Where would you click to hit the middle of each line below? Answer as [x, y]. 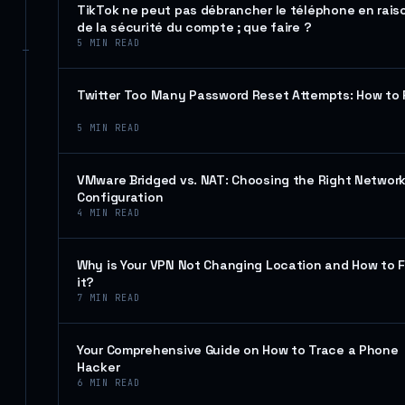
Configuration [120, 197]
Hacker [99, 367]
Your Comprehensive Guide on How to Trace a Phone [238, 350]
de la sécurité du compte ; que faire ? [194, 27]
